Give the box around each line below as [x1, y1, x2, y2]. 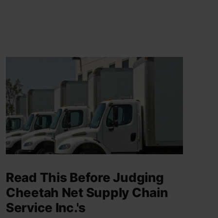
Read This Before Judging [5, 170, 164, 185]
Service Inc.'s [5, 200, 86, 216]
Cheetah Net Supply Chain [5, 185, 168, 200]
